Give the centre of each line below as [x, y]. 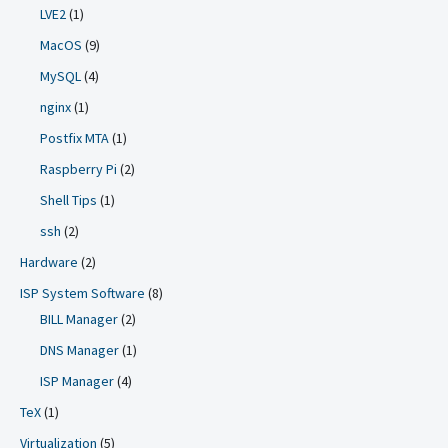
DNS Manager [79, 350]
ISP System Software [82, 293]
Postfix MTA [74, 138]
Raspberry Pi [78, 169]
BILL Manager [79, 319]
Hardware [49, 262]
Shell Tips [68, 200]
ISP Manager [77, 381]
